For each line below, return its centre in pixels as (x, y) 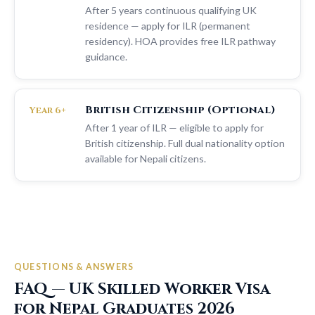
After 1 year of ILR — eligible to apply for (174, 128)
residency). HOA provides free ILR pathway (180, 41)
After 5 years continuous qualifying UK (171, 10)
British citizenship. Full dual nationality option (185, 143)
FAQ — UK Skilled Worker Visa (142, 289)
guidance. (106, 56)
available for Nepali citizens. (146, 159)
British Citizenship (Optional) (180, 110)
